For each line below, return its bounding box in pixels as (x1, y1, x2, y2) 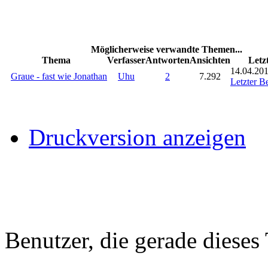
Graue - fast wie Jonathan (11, 71, 107, 81)
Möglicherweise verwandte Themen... (90, 44, 242, 54)
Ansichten (190, 54, 230, 65)
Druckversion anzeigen (29, 124, 246, 150)
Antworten (145, 54, 190, 65)
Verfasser (107, 54, 145, 65)
